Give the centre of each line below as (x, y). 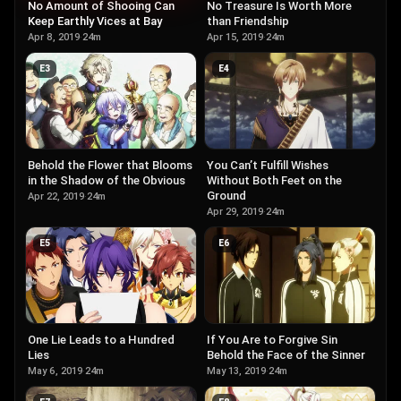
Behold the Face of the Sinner (286, 354)
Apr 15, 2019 (235, 38)
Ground (226, 196)
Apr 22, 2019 (56, 197)
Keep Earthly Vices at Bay (95, 21)
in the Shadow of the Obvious (107, 181)
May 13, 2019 (236, 371)
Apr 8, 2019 (54, 38)
